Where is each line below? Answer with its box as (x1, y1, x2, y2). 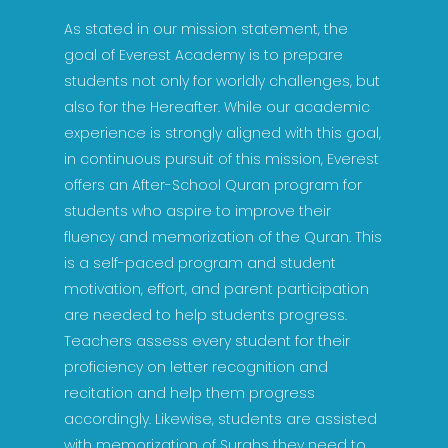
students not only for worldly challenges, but (64, 71, 381, 92)
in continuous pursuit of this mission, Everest (64, 149, 380, 170)
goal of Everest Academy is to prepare (64, 45, 344, 66)
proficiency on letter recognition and (64, 357, 329, 378)
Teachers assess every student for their (64, 331, 351, 352)
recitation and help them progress (64, 383, 316, 404)
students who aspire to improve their (64, 201, 332, 222)
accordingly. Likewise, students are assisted (64, 409, 378, 430)
